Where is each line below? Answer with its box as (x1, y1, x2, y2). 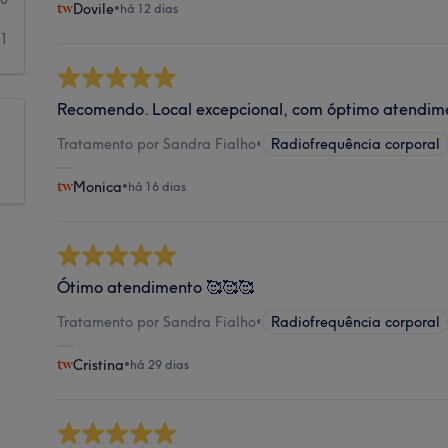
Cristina (73, 355, 125, 374)
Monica (73, 177, 123, 196)
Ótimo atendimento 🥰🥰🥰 (57, 276, 255, 297)
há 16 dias (128, 178, 187, 194)
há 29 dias (130, 356, 190, 372)
